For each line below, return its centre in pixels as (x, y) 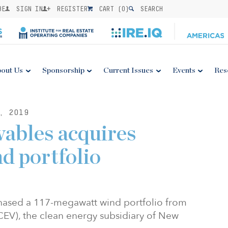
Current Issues (129, 70)
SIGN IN (27, 9)
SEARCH (150, 9)
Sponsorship (63, 70)
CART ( (108, 9)
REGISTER (70, 9)
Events (184, 70)
